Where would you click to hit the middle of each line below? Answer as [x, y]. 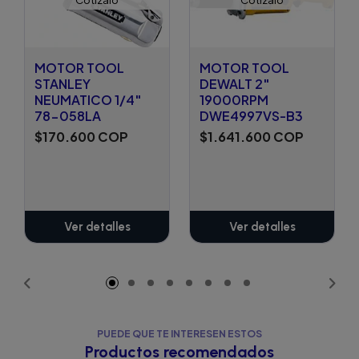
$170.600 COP [81, 137]
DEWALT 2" [234, 84]
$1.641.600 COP [252, 137]
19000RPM [234, 100]
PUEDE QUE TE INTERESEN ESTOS [179, 334]
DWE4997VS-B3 [251, 116]
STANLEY [63, 84]
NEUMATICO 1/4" [88, 100]
